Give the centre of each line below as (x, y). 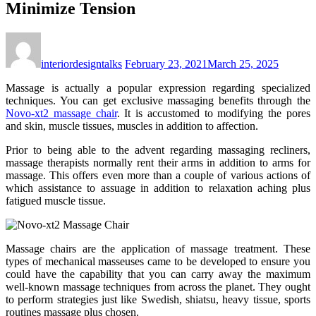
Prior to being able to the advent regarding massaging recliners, (158, 150)
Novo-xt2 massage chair (61, 113)
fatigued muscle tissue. (56, 200)
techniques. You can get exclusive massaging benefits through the (158, 100)
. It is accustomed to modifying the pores (214, 113)
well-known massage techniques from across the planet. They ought (158, 286)
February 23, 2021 (166, 63)
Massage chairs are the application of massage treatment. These (158, 248)
